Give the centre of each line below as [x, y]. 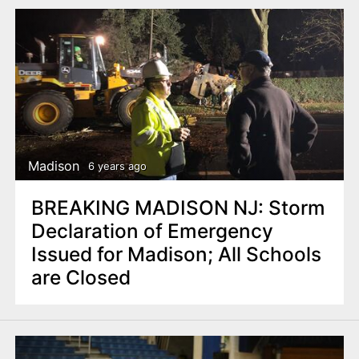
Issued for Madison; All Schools [176, 254]
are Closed [81, 277]
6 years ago [117, 166]
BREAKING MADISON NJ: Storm [178, 207]
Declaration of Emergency [152, 230]
